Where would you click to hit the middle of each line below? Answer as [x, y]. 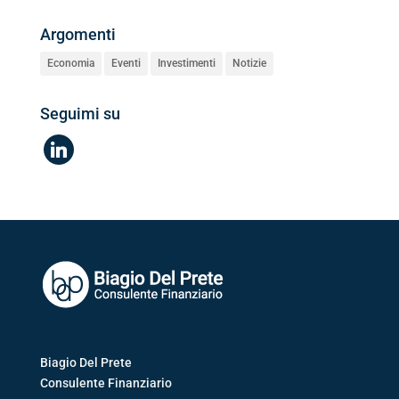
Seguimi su [80, 113]
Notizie [249, 63]
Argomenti [77, 34]
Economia [70, 63]
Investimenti [186, 63]
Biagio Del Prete [85, 363]
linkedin [65, 143]
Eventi [126, 63]
